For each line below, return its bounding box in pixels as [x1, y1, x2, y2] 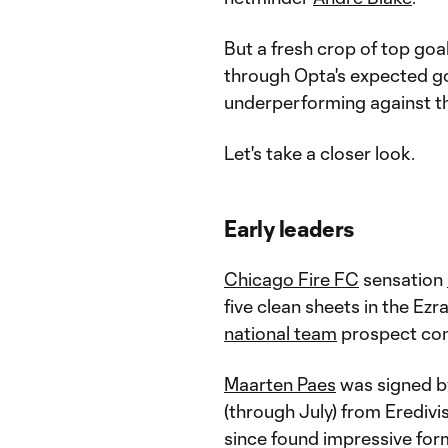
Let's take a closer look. [224, 142, 415, 164]
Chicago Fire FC [224, 268, 359, 290]
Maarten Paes [224, 373, 336, 395]
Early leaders [224, 215, 355, 241]
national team [224, 322, 337, 344]
